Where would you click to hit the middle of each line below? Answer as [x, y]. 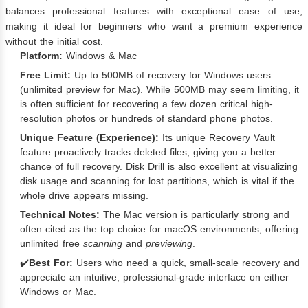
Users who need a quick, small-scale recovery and [186, 263]
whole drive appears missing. [84, 196]
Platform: [41, 56]
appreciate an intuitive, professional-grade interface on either [154, 277]
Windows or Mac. [58, 292]
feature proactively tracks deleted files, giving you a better [148, 152]
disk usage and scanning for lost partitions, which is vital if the [157, 181]
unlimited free [52, 244]
